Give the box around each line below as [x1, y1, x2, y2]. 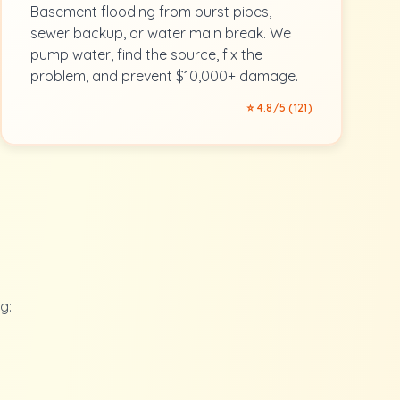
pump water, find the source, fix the [30, 46, 262, 63]
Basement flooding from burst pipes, [30, 3, 271, 21]
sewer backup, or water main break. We [30, 24, 291, 42]
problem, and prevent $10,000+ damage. [30, 67, 298, 85]
